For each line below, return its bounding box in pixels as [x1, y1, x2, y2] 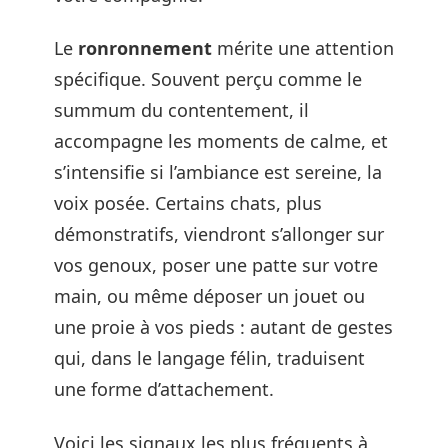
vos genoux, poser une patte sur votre [54, 253, 378, 277]
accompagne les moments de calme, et [54, 129, 388, 153]
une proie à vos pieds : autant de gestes [54, 315, 393, 339]
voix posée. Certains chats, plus [54, 191, 322, 215]
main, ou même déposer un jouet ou [54, 284, 365, 308]
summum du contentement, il [54, 98, 309, 122]
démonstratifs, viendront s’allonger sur [54, 222, 384, 246]
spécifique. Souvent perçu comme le [54, 67, 362, 91]
